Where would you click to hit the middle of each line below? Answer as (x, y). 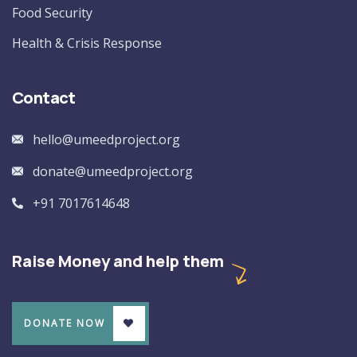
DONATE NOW (65, 323)
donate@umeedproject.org (112, 171)
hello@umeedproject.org (106, 139)
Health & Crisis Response (87, 43)
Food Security (52, 12)
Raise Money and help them (118, 261)
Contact (44, 97)
